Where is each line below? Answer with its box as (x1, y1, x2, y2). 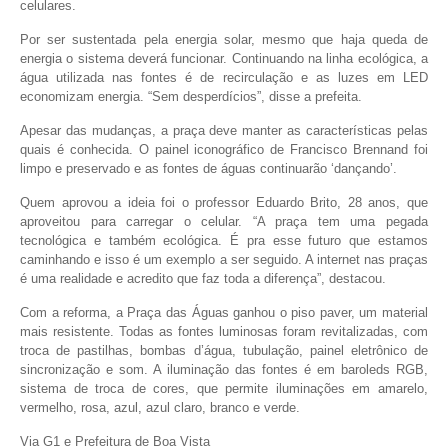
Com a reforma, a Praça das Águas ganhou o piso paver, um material (20, 305, 428, 321)
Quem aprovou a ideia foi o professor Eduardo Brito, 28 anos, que (20, 195, 428, 211)
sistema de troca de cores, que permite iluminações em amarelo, (20, 381, 428, 397)
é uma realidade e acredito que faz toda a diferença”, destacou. (20, 271, 386, 287)
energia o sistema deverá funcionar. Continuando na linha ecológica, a (20, 51, 428, 67)
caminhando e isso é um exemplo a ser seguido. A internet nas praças (20, 252, 428, 268)
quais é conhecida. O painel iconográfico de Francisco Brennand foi (20, 142, 428, 158)
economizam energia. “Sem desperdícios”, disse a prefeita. (20, 89, 362, 105)
